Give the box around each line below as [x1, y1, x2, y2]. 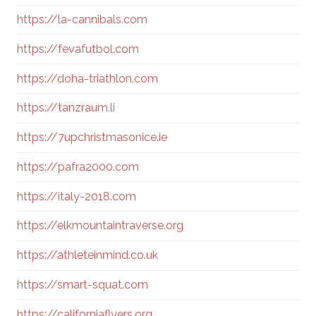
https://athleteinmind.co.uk [17, 248, 158, 262]
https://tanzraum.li [17, 101, 115, 115]
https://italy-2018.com [17, 189, 136, 203]
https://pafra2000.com [17, 159, 139, 174]
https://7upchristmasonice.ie [17, 130, 167, 145]
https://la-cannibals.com [17, 13, 147, 26]
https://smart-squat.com [17, 278, 148, 292]
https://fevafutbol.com [17, 42, 139, 56]
